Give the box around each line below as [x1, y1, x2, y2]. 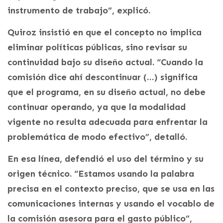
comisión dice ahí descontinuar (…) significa [7, 71, 198, 83]
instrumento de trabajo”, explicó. [7, 4, 150, 16]
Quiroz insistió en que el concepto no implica [7, 26, 202, 38]
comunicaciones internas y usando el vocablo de [7, 198, 215, 209]
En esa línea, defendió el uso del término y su [7, 153, 204, 164]
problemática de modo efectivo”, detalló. [7, 131, 187, 142]
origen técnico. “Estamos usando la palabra [7, 168, 194, 179]
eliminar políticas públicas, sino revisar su [7, 41, 187, 53]
